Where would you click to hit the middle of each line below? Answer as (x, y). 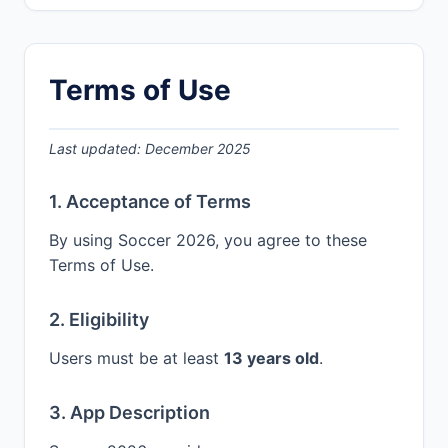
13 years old (271, 358)
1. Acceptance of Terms (150, 201)
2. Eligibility (99, 319)
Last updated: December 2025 (150, 148)
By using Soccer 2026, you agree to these (208, 240)
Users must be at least (136, 358)
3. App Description (129, 412)
